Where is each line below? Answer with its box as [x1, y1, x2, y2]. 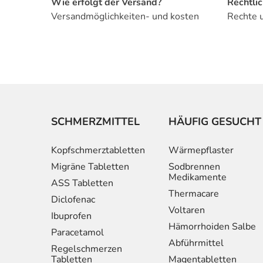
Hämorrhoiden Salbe [168, 220, 256, 234]
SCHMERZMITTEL [51, 114, 140, 129]
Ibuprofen [51, 210, 92, 223]
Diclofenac [51, 193, 95, 207]
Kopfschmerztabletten [51, 144, 145, 157]
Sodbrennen [168, 160, 220, 174]
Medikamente [168, 171, 227, 184]
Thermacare [168, 187, 219, 201]
